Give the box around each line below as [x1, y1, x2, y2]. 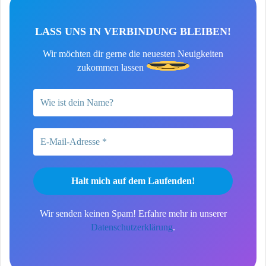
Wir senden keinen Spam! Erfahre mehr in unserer [39, 208, 227, 218]
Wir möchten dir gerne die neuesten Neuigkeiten [43, 48, 223, 59]
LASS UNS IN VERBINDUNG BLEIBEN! [35, 26, 231, 38]
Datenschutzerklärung [91, 221, 173, 232]
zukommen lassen [77, 62, 144, 72]
